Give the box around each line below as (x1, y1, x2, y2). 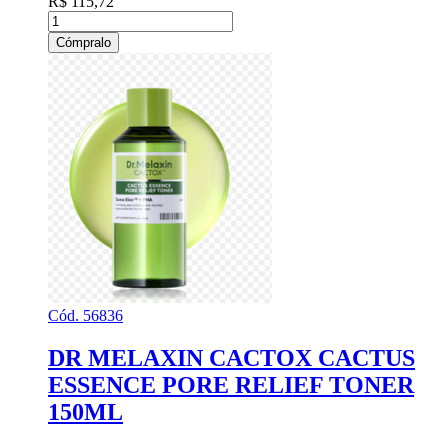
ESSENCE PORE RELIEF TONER (48, 371, 414, 398)
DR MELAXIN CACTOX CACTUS (48, 344, 415, 371)
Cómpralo (56, 35, 111, 51)
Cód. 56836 (48, 307, 123, 325)
